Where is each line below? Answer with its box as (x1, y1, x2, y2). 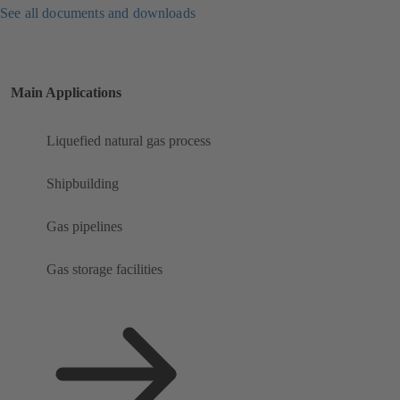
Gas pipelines (46, 219, 122, 235)
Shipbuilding (46, 176, 119, 192)
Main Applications (11, 85, 121, 101)
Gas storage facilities (46, 262, 162, 278)
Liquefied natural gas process (46, 133, 211, 149)
